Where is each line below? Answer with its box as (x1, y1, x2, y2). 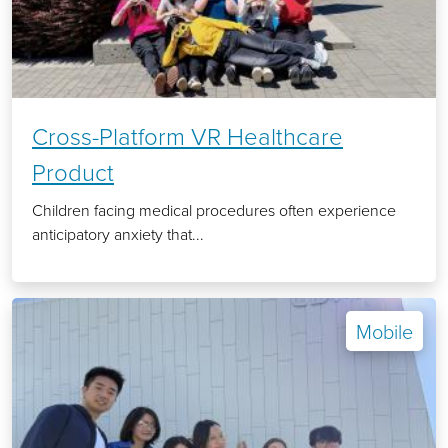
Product (32, 155, 114, 189)
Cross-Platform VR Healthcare (32, 119, 343, 153)
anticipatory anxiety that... (32, 223, 204, 246)
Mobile (356, 317, 413, 346)
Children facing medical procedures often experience (32, 199, 396, 222)
